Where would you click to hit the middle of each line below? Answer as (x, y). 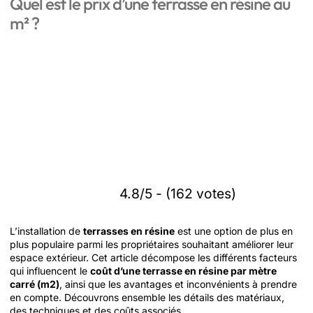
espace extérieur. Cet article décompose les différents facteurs (153, 257)
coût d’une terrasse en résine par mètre (183, 271)
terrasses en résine (129, 231)
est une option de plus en (234, 231)
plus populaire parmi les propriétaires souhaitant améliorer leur (152, 244)
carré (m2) (35, 284)
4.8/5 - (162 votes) (178, 193)
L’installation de (46, 231)
